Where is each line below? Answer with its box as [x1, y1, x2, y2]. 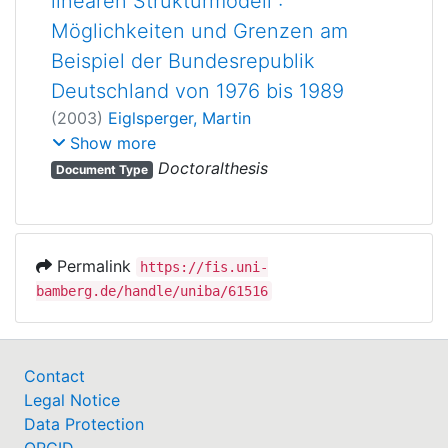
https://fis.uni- [140, 259, 268, 276]
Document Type [55, 162, 148, 178]
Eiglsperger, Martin [108, 107, 251, 128]
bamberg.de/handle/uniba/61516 [36, 283, 268, 300]
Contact [24, 366, 85, 387]
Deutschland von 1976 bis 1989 [51, 78, 344, 103]
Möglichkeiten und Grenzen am [51, 18, 348, 43]
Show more [70, 133, 156, 154]
